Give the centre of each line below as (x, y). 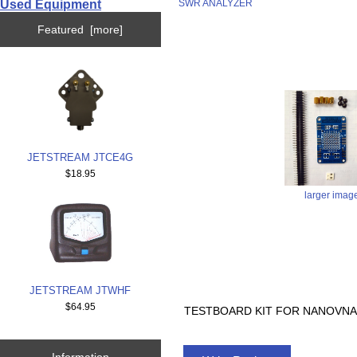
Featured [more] (80, 30)
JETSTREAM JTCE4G (80, 157)
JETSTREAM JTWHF (80, 290)
